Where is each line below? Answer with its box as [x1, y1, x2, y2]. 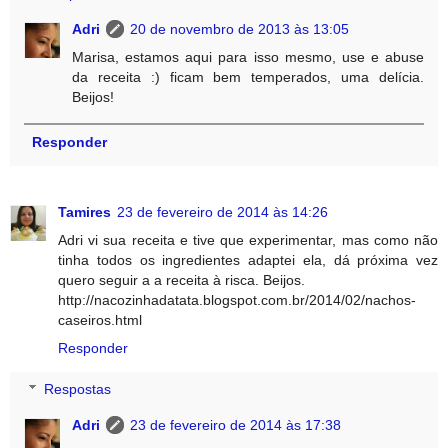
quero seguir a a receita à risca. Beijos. [58, 271, 305, 288]
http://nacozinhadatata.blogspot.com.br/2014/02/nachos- [58, 291, 416, 308]
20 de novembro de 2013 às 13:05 [130, 20, 350, 37]
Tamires [58, 203, 111, 220]
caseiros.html [58, 311, 142, 328]
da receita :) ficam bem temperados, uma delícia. [72, 68, 424, 85]
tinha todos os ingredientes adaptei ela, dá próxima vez [58, 251, 438, 268]
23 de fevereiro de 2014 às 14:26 [117, 203, 328, 220]
